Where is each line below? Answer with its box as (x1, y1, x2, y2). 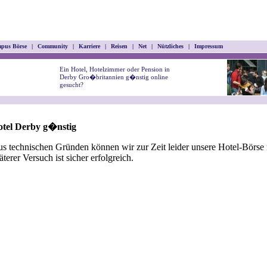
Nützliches (154, 43, 187, 49)
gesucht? (60, 81, 83, 88)
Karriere (75, 43, 104, 49)
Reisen (107, 43, 131, 49)
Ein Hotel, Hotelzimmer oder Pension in (60, 66, 170, 73)
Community (34, 43, 72, 49)
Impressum (191, 43, 226, 49)
